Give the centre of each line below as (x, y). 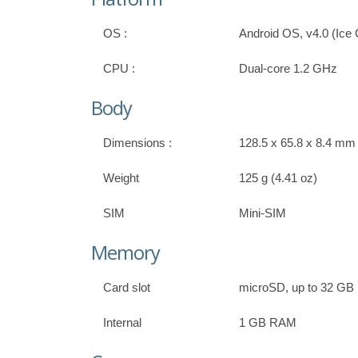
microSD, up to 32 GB (296, 288)
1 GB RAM (268, 323)
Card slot (127, 288)
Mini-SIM (263, 213)
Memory (125, 253)
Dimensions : (137, 143)
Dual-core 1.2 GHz (288, 69)
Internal (122, 323)
